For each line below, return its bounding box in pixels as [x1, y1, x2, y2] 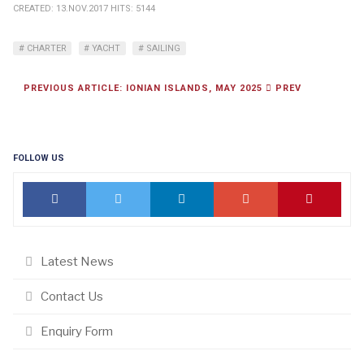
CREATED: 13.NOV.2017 [13, 3, 110, 14]
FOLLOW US [13, 153, 64, 164]
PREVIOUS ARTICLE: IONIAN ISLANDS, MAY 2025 [24, 83, 266, 94]
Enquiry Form [41, 324, 113, 340]
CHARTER [24, 42, 67, 54]
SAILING [143, 42, 180, 54]
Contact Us [41, 289, 103, 305]
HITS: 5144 [110, 3, 155, 14]
